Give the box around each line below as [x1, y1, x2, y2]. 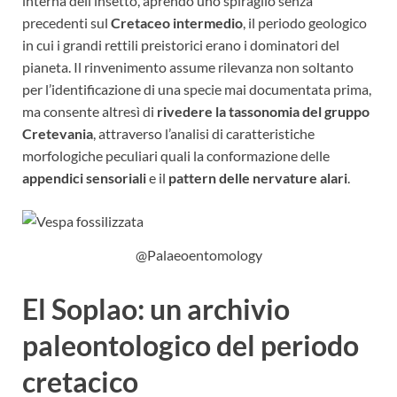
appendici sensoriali [22, 168, 146, 186]
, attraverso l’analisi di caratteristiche [93, 124, 315, 142]
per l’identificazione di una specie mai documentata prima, [22, 80, 371, 97]
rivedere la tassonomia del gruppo [157, 102, 370, 120]
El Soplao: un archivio [22, 292, 290, 327]
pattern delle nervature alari [168, 168, 347, 186]
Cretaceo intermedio [111, 13, 243, 31]
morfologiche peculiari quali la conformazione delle [22, 146, 330, 164]
